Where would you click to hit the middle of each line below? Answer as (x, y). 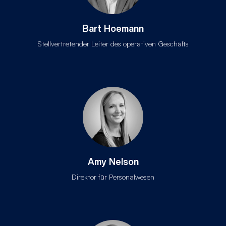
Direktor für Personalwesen (113, 177)
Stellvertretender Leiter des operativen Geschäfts (113, 44)
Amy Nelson (113, 162)
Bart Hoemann (113, 29)
